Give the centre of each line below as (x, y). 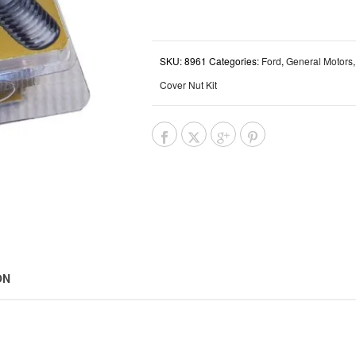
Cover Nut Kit (188, 85)
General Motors (319, 61)
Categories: (235, 61)
